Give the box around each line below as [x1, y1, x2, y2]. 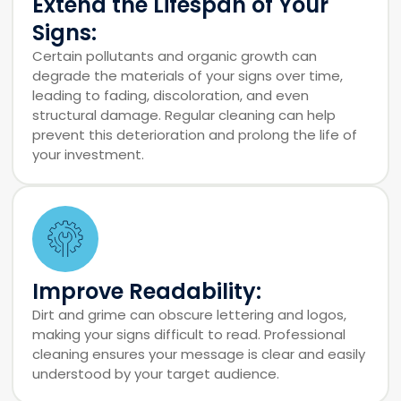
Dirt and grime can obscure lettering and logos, [32, 304, 347, 324]
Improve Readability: [32, 276, 262, 306]
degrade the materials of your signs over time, [32, 65, 344, 85]
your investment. [32, 144, 145, 164]
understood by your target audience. [32, 363, 280, 383]
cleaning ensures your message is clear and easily [32, 344, 366, 363]
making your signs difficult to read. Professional [32, 324, 346, 344]
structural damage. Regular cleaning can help [32, 105, 337, 124]
